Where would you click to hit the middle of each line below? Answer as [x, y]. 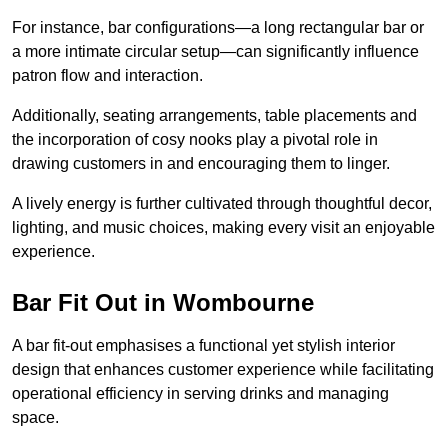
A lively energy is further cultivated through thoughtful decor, [222, 203]
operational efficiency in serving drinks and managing [200, 393]
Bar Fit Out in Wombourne [163, 302]
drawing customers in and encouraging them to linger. [201, 163]
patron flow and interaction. [107, 75]
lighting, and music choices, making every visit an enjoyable [223, 227]
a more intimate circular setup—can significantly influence [215, 51]
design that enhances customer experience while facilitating [223, 369]
